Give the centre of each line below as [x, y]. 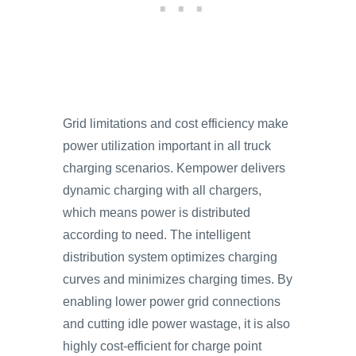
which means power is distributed [157, 213]
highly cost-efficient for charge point [162, 346]
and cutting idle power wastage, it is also [176, 324]
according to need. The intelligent [157, 235]
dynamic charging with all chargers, [162, 190]
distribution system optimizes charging [170, 257]
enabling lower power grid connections [172, 302]
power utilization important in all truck [167, 146]
